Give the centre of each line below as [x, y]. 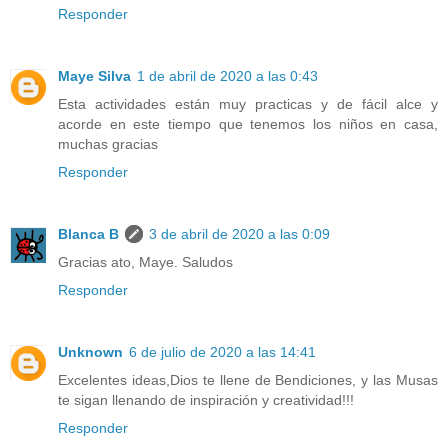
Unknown [90, 352]
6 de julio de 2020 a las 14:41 [222, 352]
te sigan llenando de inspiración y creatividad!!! [206, 400]
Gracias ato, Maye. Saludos [145, 262]
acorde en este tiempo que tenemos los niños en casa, [248, 124]
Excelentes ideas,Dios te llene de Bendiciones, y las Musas [248, 380]
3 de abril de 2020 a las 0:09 [239, 234]
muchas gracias [108, 144]
